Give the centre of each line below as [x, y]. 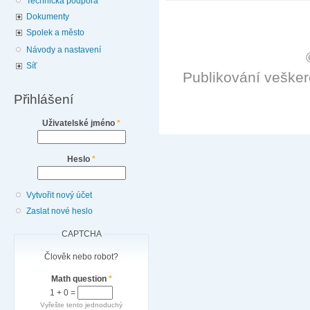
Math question [80, 279]
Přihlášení [44, 99]
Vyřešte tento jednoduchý [81, 304]
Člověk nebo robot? [81, 256]
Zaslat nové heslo [60, 211]
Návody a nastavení [64, 50]
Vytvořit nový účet [60, 195]
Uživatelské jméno [80, 123]
